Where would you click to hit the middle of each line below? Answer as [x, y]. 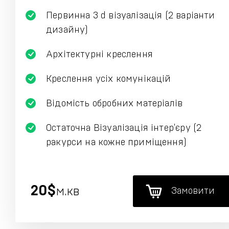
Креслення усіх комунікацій [109, 79]
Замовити [193, 191]
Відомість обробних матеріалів [114, 104]
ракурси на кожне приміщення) [117, 143]
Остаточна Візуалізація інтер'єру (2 [124, 128]
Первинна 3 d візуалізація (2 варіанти [131, 16]
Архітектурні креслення [99, 55]
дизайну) [67, 30]
